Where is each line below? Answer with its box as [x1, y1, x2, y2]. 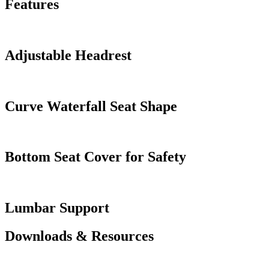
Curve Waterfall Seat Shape [5, 98, 177, 114]
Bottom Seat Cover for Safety [5, 149, 186, 165]
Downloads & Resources [5, 228, 154, 244]
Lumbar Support [5, 200, 109, 216]
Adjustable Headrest [5, 47, 131, 63]
